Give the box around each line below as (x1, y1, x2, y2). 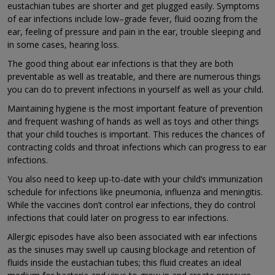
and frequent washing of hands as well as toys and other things (7, 115, 259, 128)
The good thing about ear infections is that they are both (7, 58, 233, 70)
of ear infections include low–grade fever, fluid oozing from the (7, 13, 258, 25)
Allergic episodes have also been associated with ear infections (7, 231, 257, 243)
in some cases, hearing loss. (7, 39, 119, 51)
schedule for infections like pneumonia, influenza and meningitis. (7, 186, 263, 198)
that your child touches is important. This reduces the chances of (7, 128, 265, 141)
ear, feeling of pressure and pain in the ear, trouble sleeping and (7, 26, 261, 38)
